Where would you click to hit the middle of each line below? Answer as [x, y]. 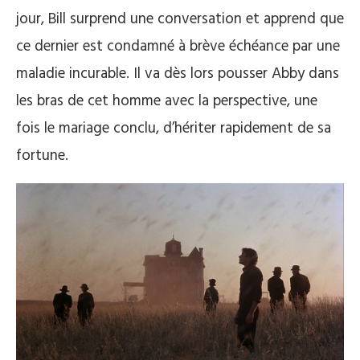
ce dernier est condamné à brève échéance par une [178, 47]
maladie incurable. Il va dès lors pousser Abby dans [178, 74]
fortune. [42, 156]
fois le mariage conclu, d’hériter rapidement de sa [174, 129]
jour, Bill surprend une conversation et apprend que [180, 19]
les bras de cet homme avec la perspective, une [167, 101]
